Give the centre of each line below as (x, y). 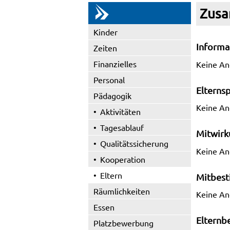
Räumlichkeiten (122, 191)
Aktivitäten (120, 111)
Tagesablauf (122, 127)
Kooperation (123, 159)
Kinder (106, 32)
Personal (109, 80)
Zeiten (105, 48)
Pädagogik (112, 95)
